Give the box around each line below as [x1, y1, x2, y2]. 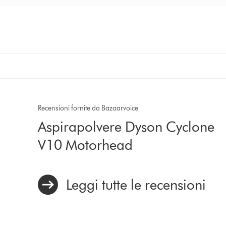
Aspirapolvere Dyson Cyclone [38, 118, 215, 135]
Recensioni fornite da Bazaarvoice [38, 104, 139, 112]
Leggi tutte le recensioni [66, 176, 206, 193]
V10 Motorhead [38, 136, 133, 153]
